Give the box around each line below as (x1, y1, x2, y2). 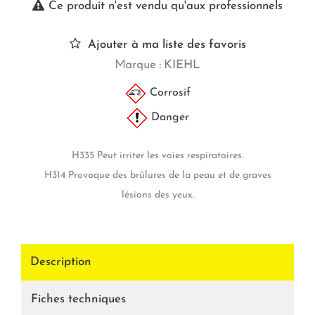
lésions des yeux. (121, 190, 194, 201)
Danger (147, 112, 189, 124)
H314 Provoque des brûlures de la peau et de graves (44, 170, 271, 181)
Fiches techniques (31, 293, 126, 306)
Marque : (115, 59, 161, 72)
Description (30, 256, 91, 269)
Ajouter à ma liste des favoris (87, 39, 246, 51)
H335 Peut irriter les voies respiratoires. (72, 150, 243, 162)
